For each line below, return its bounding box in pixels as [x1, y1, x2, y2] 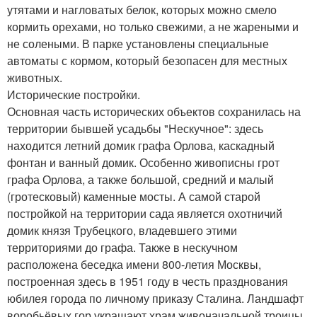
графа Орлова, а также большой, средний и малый [7, 171, 274, 188]
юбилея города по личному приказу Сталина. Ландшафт [7, 290, 304, 307]
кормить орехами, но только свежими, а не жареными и [7, 18, 299, 35]
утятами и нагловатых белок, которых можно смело [7, 1, 277, 18]
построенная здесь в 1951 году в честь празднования [7, 273, 288, 290]
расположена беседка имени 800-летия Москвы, [7, 256, 261, 273]
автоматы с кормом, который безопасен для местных [7, 52, 287, 69]
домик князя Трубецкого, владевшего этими [7, 222, 237, 239]
